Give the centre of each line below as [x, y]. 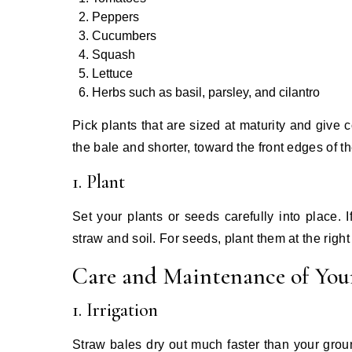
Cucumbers [124, 35]
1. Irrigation [115, 310]
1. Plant [99, 181]
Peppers [115, 16]
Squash [114, 54]
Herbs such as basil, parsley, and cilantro [206, 92]
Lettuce [112, 73]
